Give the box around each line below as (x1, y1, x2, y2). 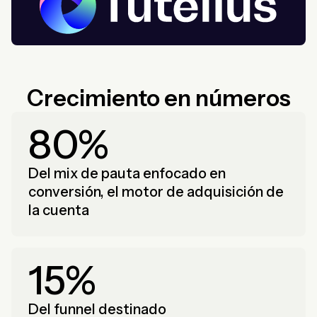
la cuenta (28, 202, 89, 219)
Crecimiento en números (26, 84, 291, 112)
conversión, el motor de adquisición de (28, 183, 284, 200)
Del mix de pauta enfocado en (28, 165, 226, 182)
